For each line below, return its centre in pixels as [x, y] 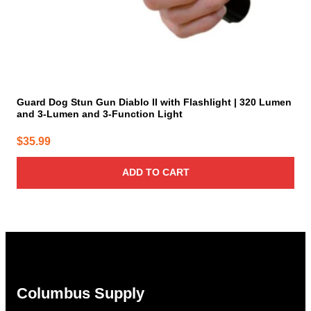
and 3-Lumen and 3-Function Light [100, 114]
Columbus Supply [81, 293]
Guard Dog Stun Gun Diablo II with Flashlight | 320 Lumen [154, 102]
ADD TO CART [155, 173]
